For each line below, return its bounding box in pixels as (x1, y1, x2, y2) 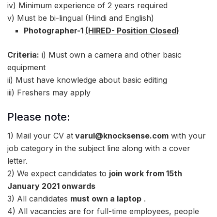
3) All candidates (7, 193, 70, 203)
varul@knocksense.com (73, 130, 169, 140)
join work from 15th (109, 168, 182, 178)
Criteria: (7, 50, 39, 60)
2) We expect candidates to (7, 168, 109, 178)
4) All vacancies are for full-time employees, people (7, 206, 199, 216)
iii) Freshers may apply (7, 88, 91, 98)
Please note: (7, 110, 70, 123)
